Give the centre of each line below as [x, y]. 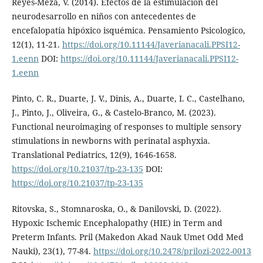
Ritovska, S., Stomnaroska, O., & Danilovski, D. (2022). [116, 209]
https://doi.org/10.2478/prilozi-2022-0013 [172, 251]
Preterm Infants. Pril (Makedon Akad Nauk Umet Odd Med [127, 237]
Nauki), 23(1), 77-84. [52, 251]
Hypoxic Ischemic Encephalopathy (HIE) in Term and [117, 223]
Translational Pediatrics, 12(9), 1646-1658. [94, 155]
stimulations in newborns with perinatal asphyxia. [111, 141]
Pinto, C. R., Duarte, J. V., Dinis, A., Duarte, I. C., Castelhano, [128, 99]
